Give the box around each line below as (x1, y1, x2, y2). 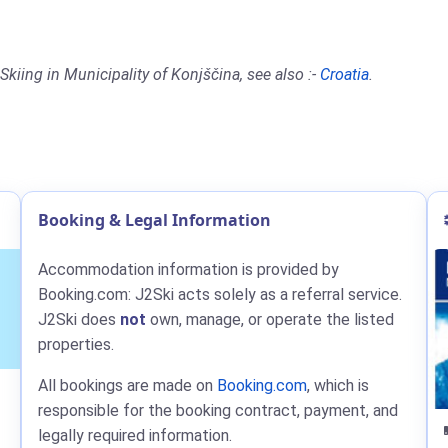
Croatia (320, 65, 369, 84)
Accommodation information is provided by (38, 260, 340, 279)
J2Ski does (38, 310, 121, 329)
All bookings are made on (38, 376, 218, 395)
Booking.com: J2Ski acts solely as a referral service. (38, 285, 403, 304)
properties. (38, 335, 115, 354)
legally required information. (38, 426, 233, 445)
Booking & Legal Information (38, 209, 272, 231)
